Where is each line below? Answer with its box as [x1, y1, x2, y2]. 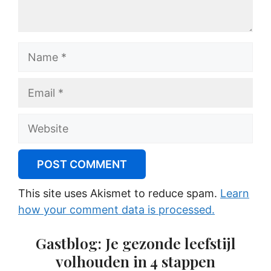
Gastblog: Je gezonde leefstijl [35, 233, 236, 253]
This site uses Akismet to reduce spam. [18, 187, 220, 200]
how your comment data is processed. [18, 203, 215, 216]
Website [18, 115, 58, 128]
